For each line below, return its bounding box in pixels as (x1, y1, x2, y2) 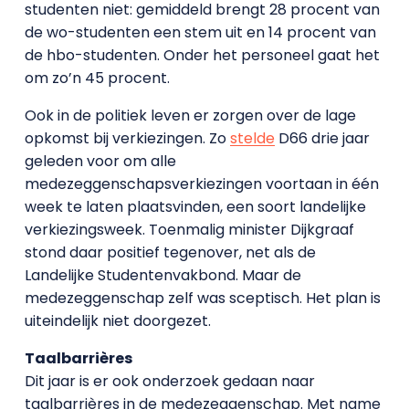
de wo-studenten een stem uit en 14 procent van (24, 21, 376, 43)
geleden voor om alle (24, 150, 176, 172)
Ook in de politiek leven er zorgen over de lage (24, 104, 356, 126)
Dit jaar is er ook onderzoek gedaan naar (24, 370, 315, 392)
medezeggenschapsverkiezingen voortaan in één (24, 173, 379, 194)
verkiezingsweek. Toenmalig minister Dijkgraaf (24, 218, 354, 240)
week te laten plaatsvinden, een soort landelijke (24, 195, 366, 217)
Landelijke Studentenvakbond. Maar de (24, 264, 301, 286)
